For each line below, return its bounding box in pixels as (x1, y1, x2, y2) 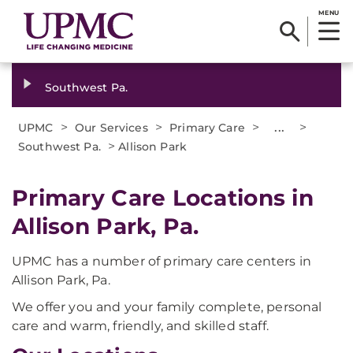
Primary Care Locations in (12, 184, 314, 211)
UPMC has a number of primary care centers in (12, 254, 312, 269)
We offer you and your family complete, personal (12, 299, 322, 314)
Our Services (75, 121, 148, 135)
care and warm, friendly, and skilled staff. (12, 318, 269, 333)
